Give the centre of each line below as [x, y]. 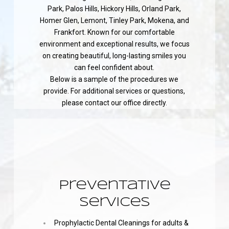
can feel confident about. [114, 68]
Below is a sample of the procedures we [114, 79]
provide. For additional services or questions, [114, 91]
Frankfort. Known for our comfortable [114, 32]
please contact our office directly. [114, 103]
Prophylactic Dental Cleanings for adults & [120, 223]
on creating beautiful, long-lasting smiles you [114, 56]
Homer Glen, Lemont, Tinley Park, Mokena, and [114, 21]
